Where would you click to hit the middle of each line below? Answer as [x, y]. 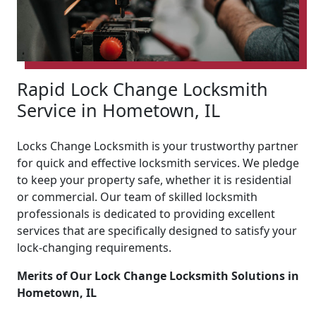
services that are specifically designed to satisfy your [157, 230]
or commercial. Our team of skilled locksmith [137, 196]
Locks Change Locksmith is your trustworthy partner [158, 146]
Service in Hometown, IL [119, 110]
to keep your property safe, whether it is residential [154, 180]
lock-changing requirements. [94, 247]
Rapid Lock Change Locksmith [142, 89]
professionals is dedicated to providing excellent [146, 213]
